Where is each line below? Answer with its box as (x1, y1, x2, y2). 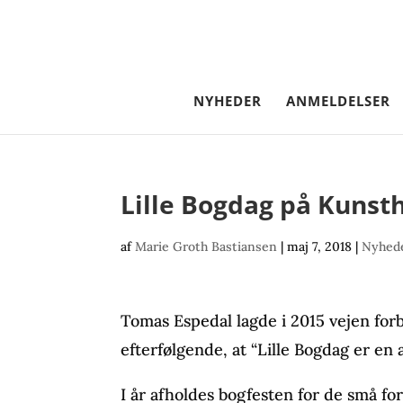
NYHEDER (193, 92, 262, 110)
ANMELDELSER (286, 92, 390, 110)
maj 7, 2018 (287, 238, 353, 255)
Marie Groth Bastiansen (135, 238, 278, 255)
